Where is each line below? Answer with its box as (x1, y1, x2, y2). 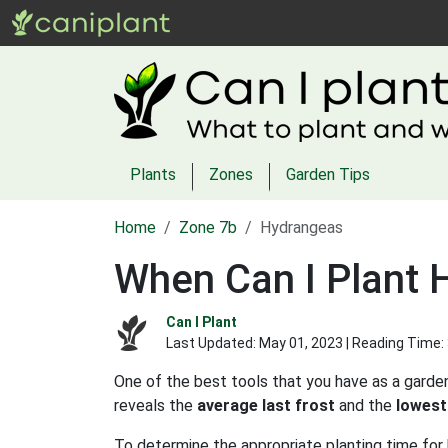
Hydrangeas (260, 218, 343, 237)
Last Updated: (166, 335, 259, 351)
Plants (130, 165, 176, 184)
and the (335, 396, 396, 415)
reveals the (114, 396, 197, 415)
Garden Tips (286, 165, 370, 184)
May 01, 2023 (259, 335, 343, 351)
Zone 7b (179, 218, 237, 237)
